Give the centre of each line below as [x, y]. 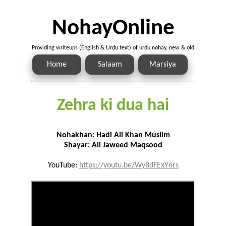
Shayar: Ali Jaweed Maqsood [113, 146]
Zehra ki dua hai [113, 106]
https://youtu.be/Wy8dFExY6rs [129, 166]
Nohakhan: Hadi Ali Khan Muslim [113, 135]
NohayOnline [113, 29]
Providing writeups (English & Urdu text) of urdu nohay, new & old [113, 48]
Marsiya [163, 65]
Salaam [110, 65]
